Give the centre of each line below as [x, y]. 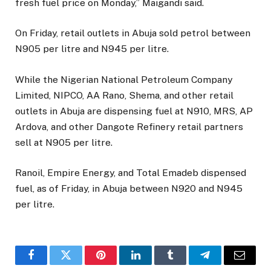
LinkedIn [155, 264]
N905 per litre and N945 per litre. [92, 49]
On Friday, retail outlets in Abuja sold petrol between [133, 33]
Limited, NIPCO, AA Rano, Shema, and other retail [124, 95]
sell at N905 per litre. [64, 142]
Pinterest [119, 264]
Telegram [225, 264]
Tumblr [185, 264]
